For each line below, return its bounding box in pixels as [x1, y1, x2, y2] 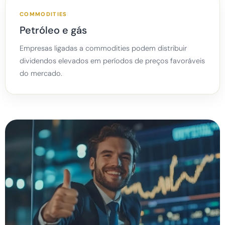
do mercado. [20, 69, 62, 78]
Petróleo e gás [20, 24, 87, 37]
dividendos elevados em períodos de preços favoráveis [20, 56, 205, 66]
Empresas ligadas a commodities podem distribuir [20, 44, 187, 53]
